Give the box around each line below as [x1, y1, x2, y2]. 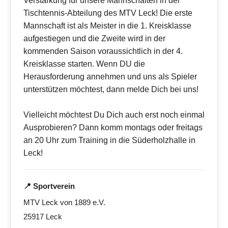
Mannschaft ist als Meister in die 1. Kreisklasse [23, 21, 191, 31]
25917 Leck [23, 212, 62, 221]
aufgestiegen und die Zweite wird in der [23, 34, 165, 43]
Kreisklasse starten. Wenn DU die [23, 60, 145, 69]
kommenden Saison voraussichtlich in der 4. [23, 47, 183, 56]
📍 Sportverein [23, 182, 75, 191]
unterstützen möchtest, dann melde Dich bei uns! [23, 85, 198, 94]
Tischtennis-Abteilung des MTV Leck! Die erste [23, 9, 192, 18]
